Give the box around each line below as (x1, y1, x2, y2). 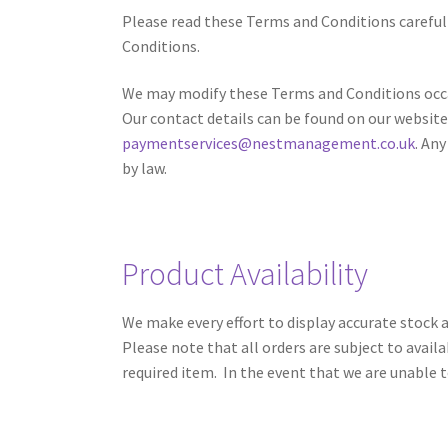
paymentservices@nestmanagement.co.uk (122, 133, 415, 154)
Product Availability (122, 253, 368, 294)
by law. (122, 158, 167, 179)
